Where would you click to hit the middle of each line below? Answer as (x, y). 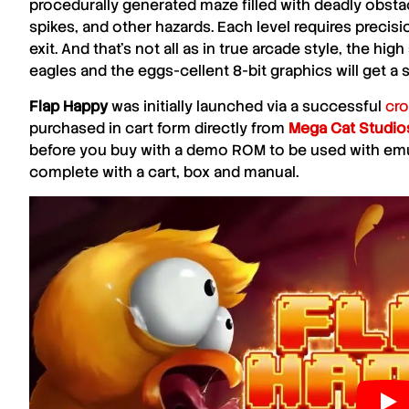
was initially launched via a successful (246, 106)
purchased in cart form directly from (159, 128)
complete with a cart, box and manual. (164, 172)
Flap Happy (68, 106)
